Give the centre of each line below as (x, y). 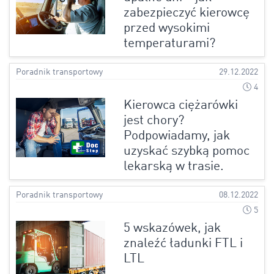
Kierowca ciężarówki (180, 105)
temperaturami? (169, 43)
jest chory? (154, 120)
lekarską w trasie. (173, 166)
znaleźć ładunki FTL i (183, 243)
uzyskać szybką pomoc (186, 151)
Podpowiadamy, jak (176, 136)
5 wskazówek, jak (172, 228)
